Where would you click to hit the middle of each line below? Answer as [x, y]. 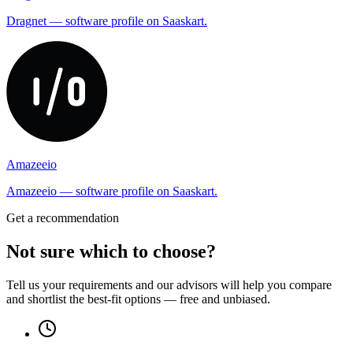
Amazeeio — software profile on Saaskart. [112, 191]
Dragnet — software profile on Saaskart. [107, 21]
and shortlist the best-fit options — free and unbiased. [138, 299]
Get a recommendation [63, 218]
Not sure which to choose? [111, 252]
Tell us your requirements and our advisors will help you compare [169, 285]
